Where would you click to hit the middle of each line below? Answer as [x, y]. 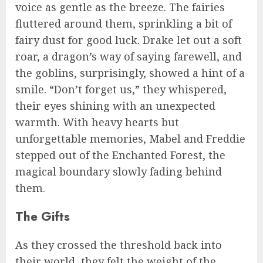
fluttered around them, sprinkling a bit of [124, 24]
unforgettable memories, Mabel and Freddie [130, 139]
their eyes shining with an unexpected [115, 106]
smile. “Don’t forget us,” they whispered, [121, 90]
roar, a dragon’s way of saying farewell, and [129, 57]
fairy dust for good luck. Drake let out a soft [129, 40]
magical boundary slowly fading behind [119, 172]
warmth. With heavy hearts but [97, 122]
